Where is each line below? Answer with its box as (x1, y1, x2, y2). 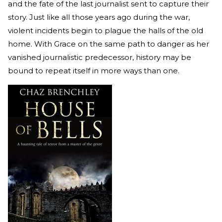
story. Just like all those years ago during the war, (8, 12, 190, 22)
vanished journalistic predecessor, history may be (8, 53, 191, 62)
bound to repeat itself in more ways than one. (8, 66, 179, 76)
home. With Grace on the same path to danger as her (8, 39, 209, 49)
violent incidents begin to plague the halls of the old (8, 26, 203, 36)
